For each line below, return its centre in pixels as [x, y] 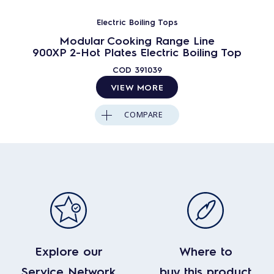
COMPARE [144, 115]
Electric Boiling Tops [137, 22]
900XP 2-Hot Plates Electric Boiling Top [137, 52]
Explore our [68, 251]
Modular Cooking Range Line [137, 40]
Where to [206, 251]
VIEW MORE [137, 87]
